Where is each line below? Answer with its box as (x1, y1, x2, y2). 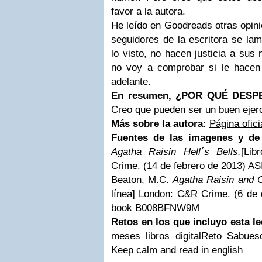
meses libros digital (111, 230, 201, 242)
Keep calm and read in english (111, 244, 243, 256)
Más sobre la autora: (111, 118, 209, 129)
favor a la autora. (111, 6, 185, 17)
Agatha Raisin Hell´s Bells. (111, 146, 242, 157)
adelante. (111, 76, 151, 87)
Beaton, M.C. (111, 174, 173, 185)
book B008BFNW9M (111, 202, 199, 213)
